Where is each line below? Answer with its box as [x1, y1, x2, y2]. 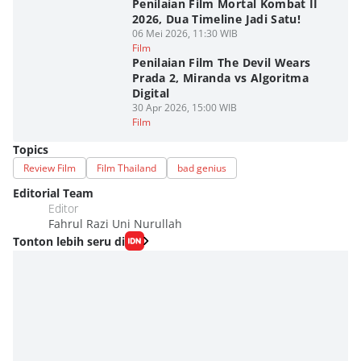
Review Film [23, 161, 76, 175]
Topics [13, 142, 48, 157]
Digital [131, 85, 170, 101]
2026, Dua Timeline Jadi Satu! [131, 11, 301, 27]
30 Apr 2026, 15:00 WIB [131, 101, 237, 114]
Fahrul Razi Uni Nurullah [48, 216, 182, 231]
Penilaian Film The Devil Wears [131, 55, 311, 70]
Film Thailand [97, 161, 156, 175]
